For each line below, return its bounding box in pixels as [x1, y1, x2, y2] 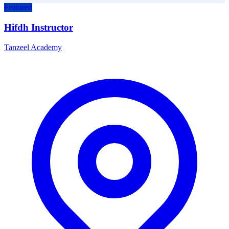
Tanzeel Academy [4, 42, 62, 52]
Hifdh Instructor [4, 21, 73, 33]
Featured [4, 3, 32, 12]
